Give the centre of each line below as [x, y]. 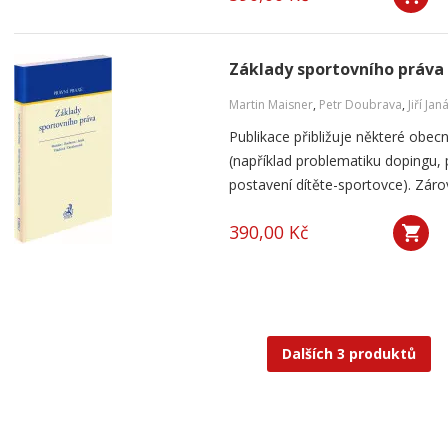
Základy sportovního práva [336, 69]
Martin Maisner [271, 104]
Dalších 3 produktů [349, 353]
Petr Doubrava [360, 104]
